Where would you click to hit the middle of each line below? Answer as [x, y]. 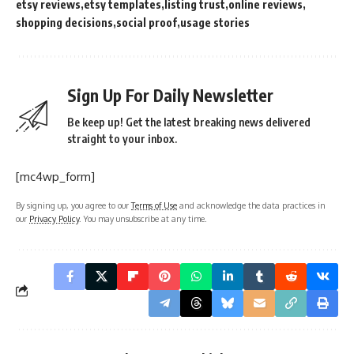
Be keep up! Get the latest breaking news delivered [189, 122]
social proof [147, 23]
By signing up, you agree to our [73, 205]
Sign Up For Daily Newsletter [170, 96]
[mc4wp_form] [55, 177]
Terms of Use [154, 205]
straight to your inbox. [122, 139]
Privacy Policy [54, 219]
